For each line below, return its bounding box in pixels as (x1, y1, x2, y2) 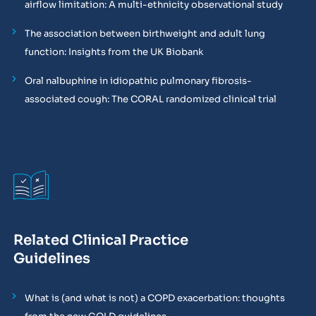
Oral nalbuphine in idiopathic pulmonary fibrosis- (24, 75, 252, 87)
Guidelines (13, 249, 90, 267)
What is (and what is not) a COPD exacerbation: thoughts (24, 291, 285, 304)
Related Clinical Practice (13, 231, 188, 249)
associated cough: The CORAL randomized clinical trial (24, 93, 276, 106)
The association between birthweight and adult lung (24, 28, 265, 40)
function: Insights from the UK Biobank (24, 46, 203, 59)
